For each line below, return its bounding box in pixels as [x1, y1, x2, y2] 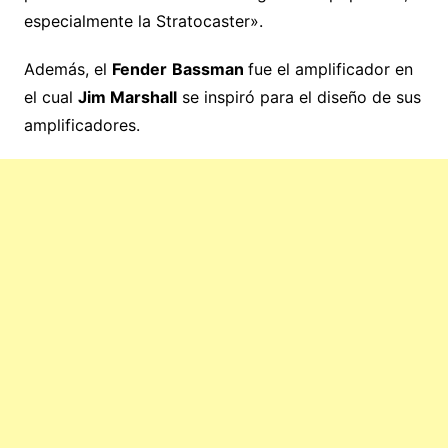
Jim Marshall [77, 87, 177, 108]
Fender [111, 59, 167, 80]
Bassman [171, 59, 248, 80]
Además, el [23, 59, 112, 80]
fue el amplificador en [247, 59, 413, 80]
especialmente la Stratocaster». [23, 11, 263, 32]
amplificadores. [23, 115, 140, 136]
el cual [23, 87, 78, 108]
